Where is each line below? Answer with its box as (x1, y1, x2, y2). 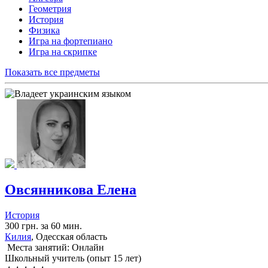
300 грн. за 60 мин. (5, 221, 82, 232)
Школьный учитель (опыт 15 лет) (5, 253, 141, 264)
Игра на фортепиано (29, 35, 112, 46)
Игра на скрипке (29, 46, 97, 57)
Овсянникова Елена (5, 182, 136, 198)
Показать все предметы (5, 66, 100, 77)
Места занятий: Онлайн (5, 242, 104, 253)
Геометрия (29, 3, 71, 14)
